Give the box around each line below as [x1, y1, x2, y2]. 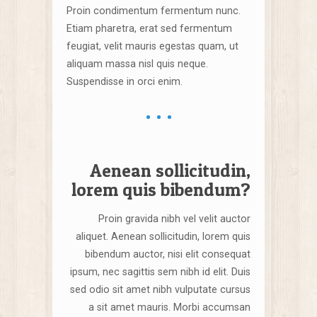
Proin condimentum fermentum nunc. [67, 5, 241, 16]
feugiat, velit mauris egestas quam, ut [67, 40, 238, 52]
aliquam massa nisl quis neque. [67, 58, 208, 69]
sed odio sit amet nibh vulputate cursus [70, 284, 250, 295]
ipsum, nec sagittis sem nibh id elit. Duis [70, 266, 250, 277]
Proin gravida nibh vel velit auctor [98, 213, 250, 224]
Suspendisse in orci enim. [67, 76, 183, 87]
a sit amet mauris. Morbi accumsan [88, 301, 250, 313]
